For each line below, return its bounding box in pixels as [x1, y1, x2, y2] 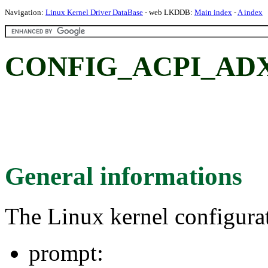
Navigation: [5, 8, 45, 17]
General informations [5, 162, 242, 190]
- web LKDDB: [143, 8, 194, 17]
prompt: [29, 239, 103, 266]
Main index [194, 8, 232, 17]
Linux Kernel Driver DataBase [45, 8, 143, 17]
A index [237, 8, 263, 17]
